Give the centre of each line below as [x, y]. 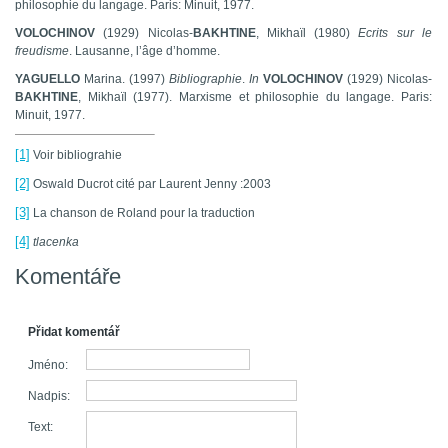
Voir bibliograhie [76, 155]
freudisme [42, 51]
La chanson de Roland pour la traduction [142, 213]
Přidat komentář [74, 332]
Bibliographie [205, 79]
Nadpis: [49, 396]
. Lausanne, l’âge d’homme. [144, 51]
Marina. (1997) [126, 79]
